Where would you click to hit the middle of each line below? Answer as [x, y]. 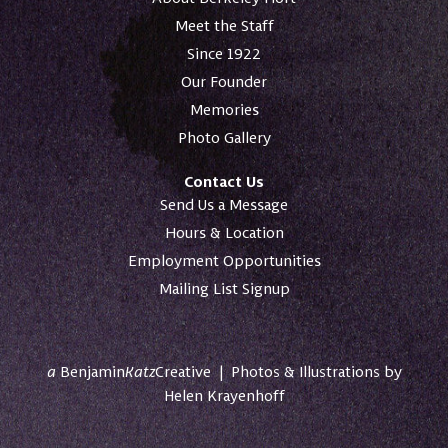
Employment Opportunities [224, 261]
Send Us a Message [224, 205]
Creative [182, 372]
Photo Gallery [224, 138]
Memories [224, 110]
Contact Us [224, 181]
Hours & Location [224, 233]
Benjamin [90, 372]
